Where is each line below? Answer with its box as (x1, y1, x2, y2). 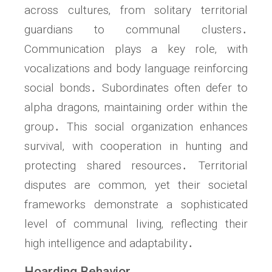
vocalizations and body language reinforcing (24, 61, 248, 76)
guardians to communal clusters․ (24, 22, 248, 37)
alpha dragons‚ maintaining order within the (24, 100, 248, 115)
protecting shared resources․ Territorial (24, 158, 248, 173)
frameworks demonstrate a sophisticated (24, 197, 248, 212)
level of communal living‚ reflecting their (24, 217, 248, 231)
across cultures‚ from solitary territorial (24, 3, 248, 18)
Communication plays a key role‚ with (24, 42, 248, 56)
